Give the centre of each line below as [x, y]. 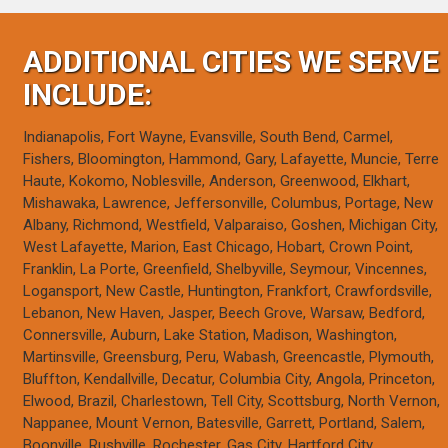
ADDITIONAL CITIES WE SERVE [231, 62]
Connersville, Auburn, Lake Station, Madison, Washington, [210, 335]
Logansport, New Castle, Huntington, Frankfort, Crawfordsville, [228, 291]
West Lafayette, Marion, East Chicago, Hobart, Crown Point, [218, 247]
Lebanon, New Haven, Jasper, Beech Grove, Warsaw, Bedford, [224, 313]
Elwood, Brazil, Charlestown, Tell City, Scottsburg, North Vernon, [232, 401]
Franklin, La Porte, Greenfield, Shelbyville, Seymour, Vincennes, [225, 269]
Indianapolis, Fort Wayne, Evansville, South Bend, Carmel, [208, 137]
